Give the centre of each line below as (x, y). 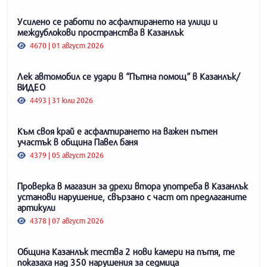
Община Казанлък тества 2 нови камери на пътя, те (126, 252)
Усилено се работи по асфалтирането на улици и (117, 22)
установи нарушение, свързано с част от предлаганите (132, 197)
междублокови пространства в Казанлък (100, 32)
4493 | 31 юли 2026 (61, 100)
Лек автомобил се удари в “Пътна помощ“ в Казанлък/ (128, 77)
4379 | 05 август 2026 (66, 155)
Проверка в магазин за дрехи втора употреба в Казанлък (133, 186)
